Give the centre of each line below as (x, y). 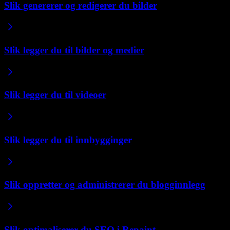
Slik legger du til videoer (55, 95)
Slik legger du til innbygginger (68, 140)
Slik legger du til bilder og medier (74, 50)
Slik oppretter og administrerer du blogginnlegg (105, 185)
